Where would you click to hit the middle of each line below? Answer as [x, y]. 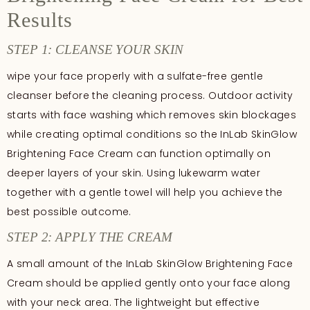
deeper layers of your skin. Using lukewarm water [134, 173]
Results [40, 19]
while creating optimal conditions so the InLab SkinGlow [152, 134]
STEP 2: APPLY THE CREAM [90, 237]
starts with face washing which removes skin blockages [152, 115]
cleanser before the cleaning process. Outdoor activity [150, 95]
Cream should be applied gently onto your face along [149, 283]
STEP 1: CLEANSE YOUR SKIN [95, 49]
